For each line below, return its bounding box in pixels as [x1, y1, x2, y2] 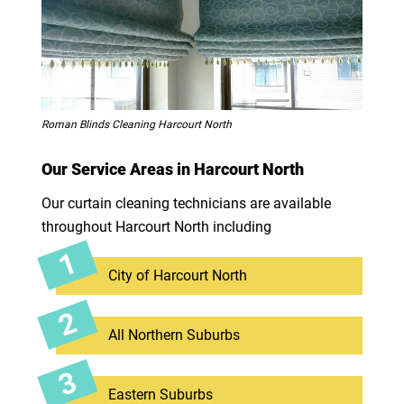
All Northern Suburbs [107, 326, 240, 344]
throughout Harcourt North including [41, 217, 271, 235]
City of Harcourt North [107, 266, 247, 284]
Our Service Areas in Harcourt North [41, 159, 304, 179]
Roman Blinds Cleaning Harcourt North [41, 117, 232, 131]
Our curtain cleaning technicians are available [41, 194, 331, 212]
